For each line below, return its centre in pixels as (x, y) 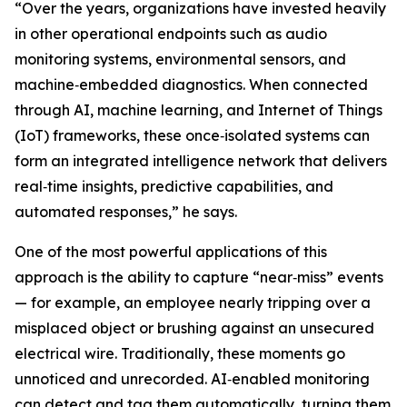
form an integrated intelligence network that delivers (201, 161)
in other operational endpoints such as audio (171, 34)
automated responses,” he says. (126, 212)
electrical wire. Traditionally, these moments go (180, 354)
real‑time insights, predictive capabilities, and (174, 187)
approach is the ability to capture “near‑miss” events (199, 278)
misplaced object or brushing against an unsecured (194, 328)
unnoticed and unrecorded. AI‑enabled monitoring (192, 379)
